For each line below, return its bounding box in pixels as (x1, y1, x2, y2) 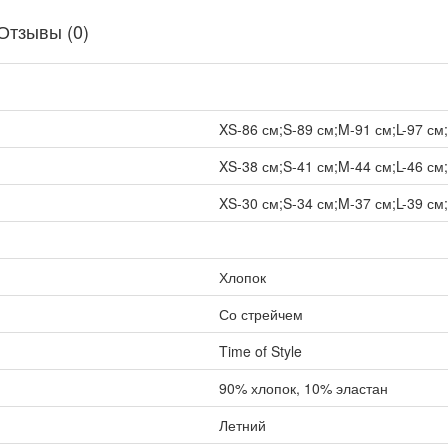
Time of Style (218, 341, 302, 361)
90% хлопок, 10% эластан (218, 378, 388, 398)
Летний (218, 415, 266, 435)
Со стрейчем (218, 304, 303, 324)
